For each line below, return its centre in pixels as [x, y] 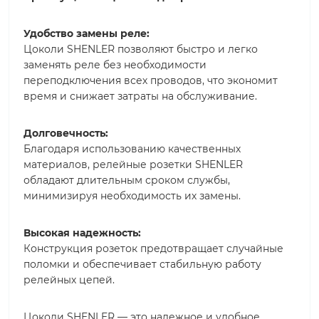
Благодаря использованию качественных [132, 149]
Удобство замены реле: [87, 34]
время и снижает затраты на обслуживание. [140, 96]
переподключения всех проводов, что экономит [151, 81]
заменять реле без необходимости [115, 65]
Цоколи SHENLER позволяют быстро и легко [141, 49]
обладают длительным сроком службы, [127, 181]
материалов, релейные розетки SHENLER [133, 165]
